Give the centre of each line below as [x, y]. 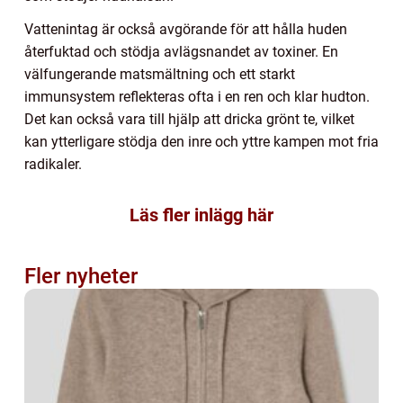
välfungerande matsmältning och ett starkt [160, 75]
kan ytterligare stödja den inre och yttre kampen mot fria [201, 142]
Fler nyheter [81, 277]
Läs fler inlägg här [201, 215]
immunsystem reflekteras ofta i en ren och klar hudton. [197, 97]
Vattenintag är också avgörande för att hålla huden [186, 30]
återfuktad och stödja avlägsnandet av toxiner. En [181, 52]
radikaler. [53, 165]
